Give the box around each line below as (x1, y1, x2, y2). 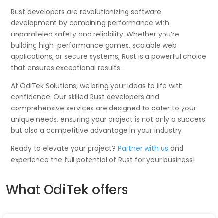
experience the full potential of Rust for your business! (11, 154, 195, 164)
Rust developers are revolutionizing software (11, 6, 162, 17)
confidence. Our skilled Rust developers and (11, 91, 160, 102)
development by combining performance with (11, 18, 170, 28)
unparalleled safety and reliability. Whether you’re (11, 29, 180, 39)
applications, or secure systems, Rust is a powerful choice (11, 51, 207, 61)
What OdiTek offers (6, 181, 128, 199)
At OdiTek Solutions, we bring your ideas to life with (11, 80, 183, 91)
